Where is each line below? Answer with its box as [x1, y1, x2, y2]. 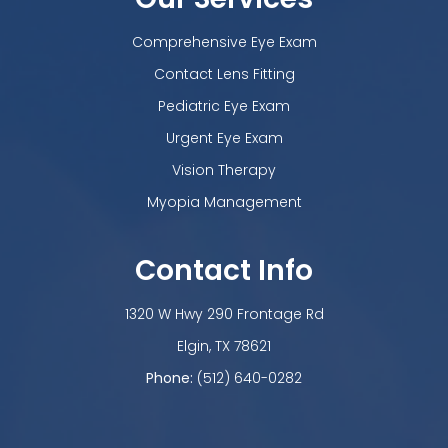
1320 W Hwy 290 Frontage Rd [124, 303, 324, 324]
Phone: [146, 367, 197, 388]
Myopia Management [146, 191, 302, 212]
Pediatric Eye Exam [158, 95, 290, 116]
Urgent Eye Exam [165, 127, 283, 148]
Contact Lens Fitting [153, 63, 295, 84]
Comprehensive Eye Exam [131, 31, 317, 52]
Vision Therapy [172, 159, 276, 180]
